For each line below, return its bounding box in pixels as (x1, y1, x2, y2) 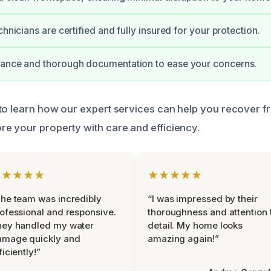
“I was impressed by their (148, 193, 258, 204)
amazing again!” (148, 233, 219, 244)
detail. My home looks (148, 220, 243, 231)
